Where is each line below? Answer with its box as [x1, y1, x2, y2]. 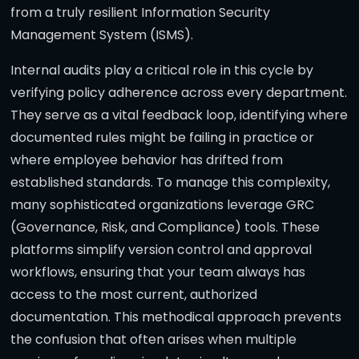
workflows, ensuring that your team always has [10, 263, 305, 282]
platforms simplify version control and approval [10, 240, 312, 260]
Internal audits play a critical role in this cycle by [10, 61, 313, 80]
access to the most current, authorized [10, 285, 257, 305]
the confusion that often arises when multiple [10, 330, 296, 349]
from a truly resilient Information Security [10, 3, 270, 22]
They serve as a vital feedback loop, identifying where [10, 106, 348, 125]
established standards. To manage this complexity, [10, 173, 330, 192]
